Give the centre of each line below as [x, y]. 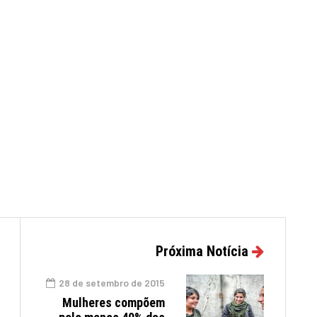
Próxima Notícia [202, 251]
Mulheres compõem [114, 302]
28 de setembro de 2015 [112, 283]
